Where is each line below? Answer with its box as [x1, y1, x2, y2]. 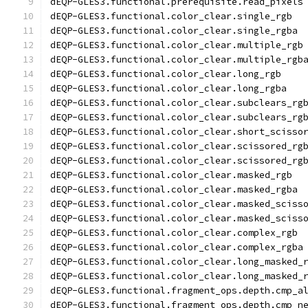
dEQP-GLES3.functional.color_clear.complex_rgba [50, 241, 303, 253]
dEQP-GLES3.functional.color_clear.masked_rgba [50, 184, 298, 195]
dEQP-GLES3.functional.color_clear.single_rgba [50, 25, 298, 36]
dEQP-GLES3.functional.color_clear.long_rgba [50, 82, 287, 94]
